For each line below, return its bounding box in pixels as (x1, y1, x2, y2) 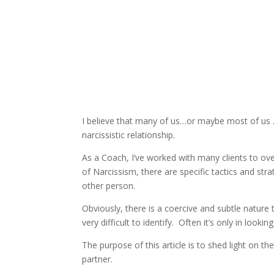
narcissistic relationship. (82, 128, 176, 141)
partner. (82, 253, 113, 265)
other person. (82, 179, 136, 191)
